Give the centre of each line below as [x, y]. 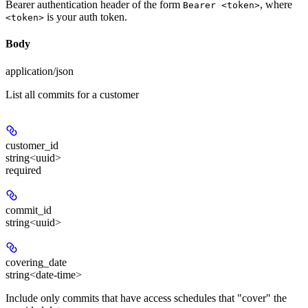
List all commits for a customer [72, 94]
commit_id [29, 210]
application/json [40, 71]
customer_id [32, 145]
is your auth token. [86, 17]
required [23, 170]
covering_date [36, 262]
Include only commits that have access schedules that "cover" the [146, 298]
